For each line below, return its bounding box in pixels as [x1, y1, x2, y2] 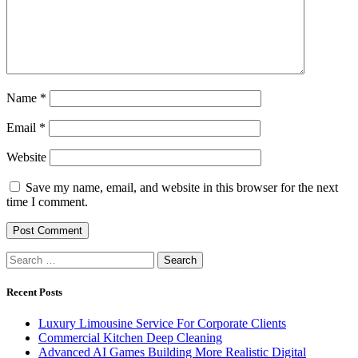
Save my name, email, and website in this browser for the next [26, 180, 338, 194]
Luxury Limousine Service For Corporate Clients [38, 316, 286, 330]
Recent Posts [6, 285, 62, 298]
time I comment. [6, 194, 88, 209]
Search [6, 250, 40, 265]
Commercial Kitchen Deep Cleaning [38, 330, 222, 344]
